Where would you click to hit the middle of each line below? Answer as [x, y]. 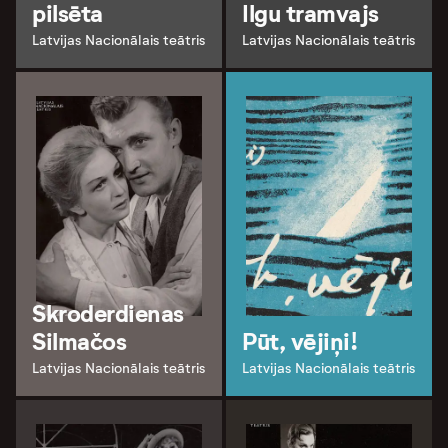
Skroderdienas [108, 314]
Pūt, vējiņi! [300, 342]
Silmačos [79, 342]
